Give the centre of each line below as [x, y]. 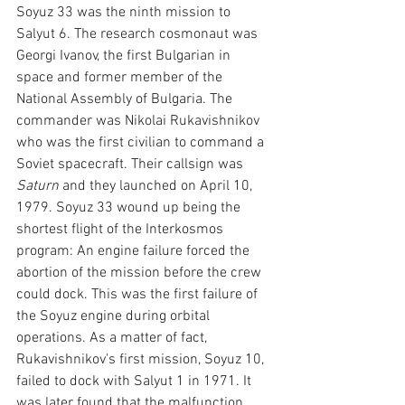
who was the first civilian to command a [142, 142]
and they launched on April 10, [159, 186]
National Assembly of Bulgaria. [111, 99]
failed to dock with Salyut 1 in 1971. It [136, 381]
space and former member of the [121, 77]
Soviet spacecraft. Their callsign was [132, 164]
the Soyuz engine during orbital [115, 316]
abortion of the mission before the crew [141, 273]
